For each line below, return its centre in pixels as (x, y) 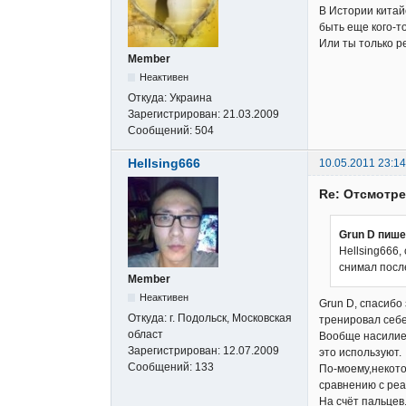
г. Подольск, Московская (231, 318)
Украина (191, 97)
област (145, 334)
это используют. (360, 353)
